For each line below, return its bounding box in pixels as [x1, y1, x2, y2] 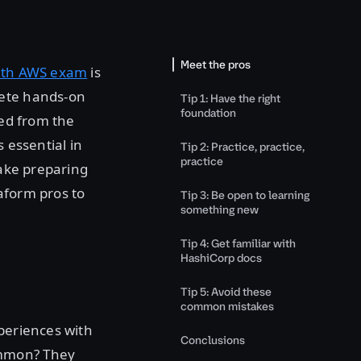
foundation [180, 106, 236, 120]
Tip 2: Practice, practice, [180, 139, 305, 154]
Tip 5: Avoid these [180, 284, 272, 299]
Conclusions [180, 333, 245, 347]
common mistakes [180, 299, 274, 313]
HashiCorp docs [180, 251, 262, 265]
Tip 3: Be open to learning [180, 188, 309, 202]
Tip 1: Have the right [180, 91, 280, 106]
